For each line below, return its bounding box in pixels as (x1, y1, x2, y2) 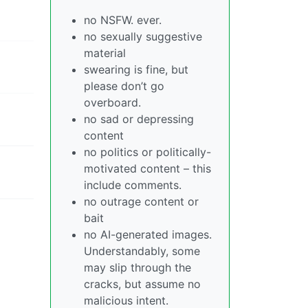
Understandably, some (84, 244, 200, 258)
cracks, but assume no (84, 277, 201, 291)
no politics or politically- (84, 145, 211, 159)
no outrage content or (84, 195, 199, 208)
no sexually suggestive (84, 30, 202, 43)
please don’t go (84, 79, 164, 93)
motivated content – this (84, 162, 211, 175)
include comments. (84, 178, 181, 192)
